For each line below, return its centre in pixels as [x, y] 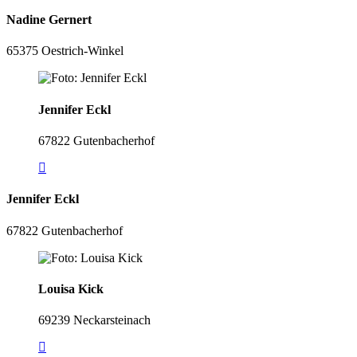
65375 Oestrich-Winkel [65, 51]
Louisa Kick [71, 288]
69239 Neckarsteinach [94, 320]
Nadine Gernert [49, 20]
